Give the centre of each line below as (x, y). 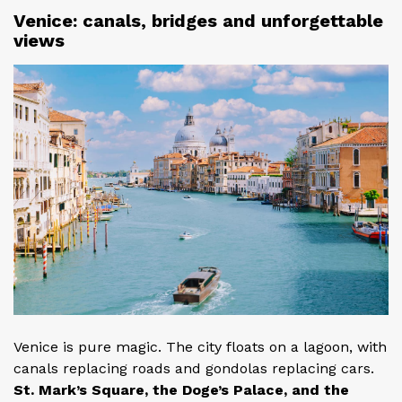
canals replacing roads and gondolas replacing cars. (194, 368)
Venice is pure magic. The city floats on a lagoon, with (200, 346)
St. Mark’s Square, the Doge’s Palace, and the (181, 389)
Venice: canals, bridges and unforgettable (198, 20)
